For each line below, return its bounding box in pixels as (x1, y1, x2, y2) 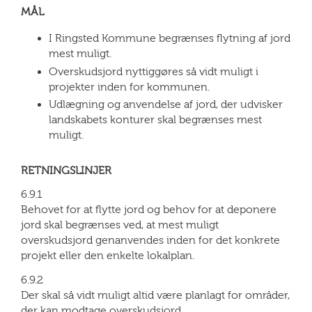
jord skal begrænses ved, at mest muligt (21, 219, 219, 232)
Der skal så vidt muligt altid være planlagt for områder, (21, 289, 290, 302)
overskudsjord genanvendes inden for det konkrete (21, 234, 280, 247)
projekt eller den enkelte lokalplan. (21, 249, 194, 263)
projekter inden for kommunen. (49, 80, 210, 93)
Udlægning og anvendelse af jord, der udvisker (49, 97, 283, 111)
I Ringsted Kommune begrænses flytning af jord (49, 32, 290, 45)
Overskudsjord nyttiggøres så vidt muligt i (49, 65, 258, 78)
